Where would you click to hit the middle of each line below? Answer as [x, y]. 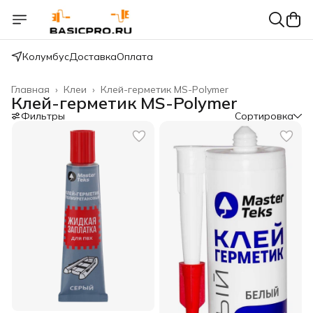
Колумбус [46, 57]
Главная [30, 89]
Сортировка [264, 116]
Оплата [135, 57]
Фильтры [43, 116]
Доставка [93, 57]
